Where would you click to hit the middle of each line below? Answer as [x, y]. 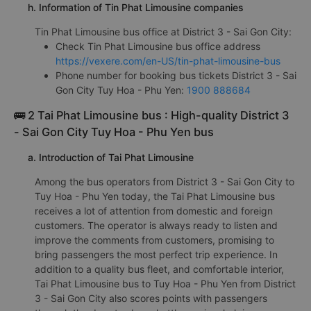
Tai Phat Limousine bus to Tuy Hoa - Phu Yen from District [165, 283]
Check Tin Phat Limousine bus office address [158, 46]
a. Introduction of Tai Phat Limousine [111, 157]
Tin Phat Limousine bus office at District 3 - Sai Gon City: [163, 31]
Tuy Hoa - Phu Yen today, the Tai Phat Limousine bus [155, 196]
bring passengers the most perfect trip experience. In [156, 254]
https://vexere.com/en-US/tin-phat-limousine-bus [168, 60]
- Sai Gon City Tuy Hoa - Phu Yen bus [114, 132]
